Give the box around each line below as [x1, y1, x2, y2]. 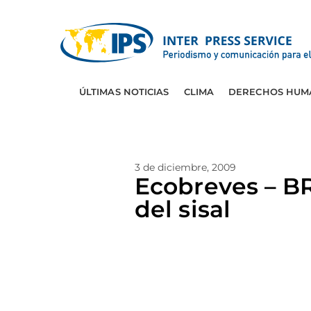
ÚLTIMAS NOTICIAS [78, 86, 169, 97]
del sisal [135, 195, 230, 223]
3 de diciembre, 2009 [135, 161, 236, 174]
